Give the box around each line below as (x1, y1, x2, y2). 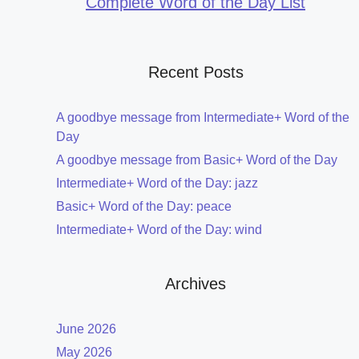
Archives (165, 275, 226, 293)
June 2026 (56, 322, 116, 337)
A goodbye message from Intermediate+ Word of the (56, 111, 349, 125)
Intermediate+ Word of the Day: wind (56, 223, 262, 237)
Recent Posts (147, 63, 244, 82)
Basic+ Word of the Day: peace (56, 200, 232, 214)
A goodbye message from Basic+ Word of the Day (56, 153, 337, 167)
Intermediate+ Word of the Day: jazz (56, 176, 258, 191)
